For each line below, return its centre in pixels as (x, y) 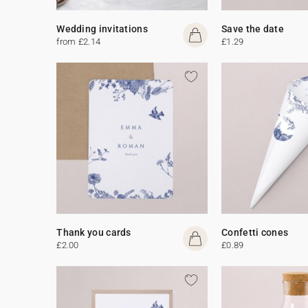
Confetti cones (255, 232)
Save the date (253, 29)
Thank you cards (94, 232)
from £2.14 (79, 41)
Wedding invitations (102, 29)
